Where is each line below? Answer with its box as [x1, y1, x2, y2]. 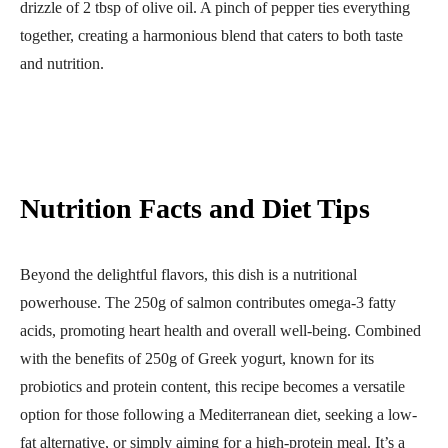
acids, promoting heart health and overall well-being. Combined [20, 321, 421, 339]
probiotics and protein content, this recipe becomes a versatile [20, 377, 405, 395]
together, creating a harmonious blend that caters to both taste [20, 26, 403, 44]
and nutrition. [20, 54, 104, 72]
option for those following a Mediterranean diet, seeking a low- [20, 405, 417, 423]
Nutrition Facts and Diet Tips [20, 192, 370, 224]
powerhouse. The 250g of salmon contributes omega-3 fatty [20, 293, 396, 311]
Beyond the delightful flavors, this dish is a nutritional [20, 265, 357, 283]
